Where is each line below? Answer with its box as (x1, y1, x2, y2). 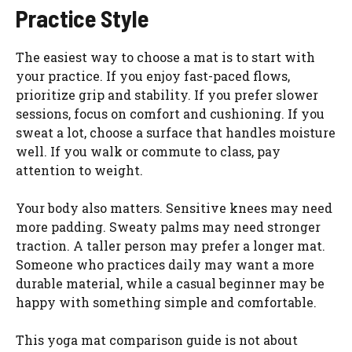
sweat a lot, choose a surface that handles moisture (16, 123, 335, 141)
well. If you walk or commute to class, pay (16, 142, 280, 159)
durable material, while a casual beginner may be (16, 274, 324, 291)
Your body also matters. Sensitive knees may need (16, 199, 332, 216)
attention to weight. (16, 161, 143, 178)
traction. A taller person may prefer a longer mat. (16, 236, 325, 254)
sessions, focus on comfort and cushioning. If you (16, 104, 324, 122)
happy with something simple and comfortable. (16, 293, 317, 310)
